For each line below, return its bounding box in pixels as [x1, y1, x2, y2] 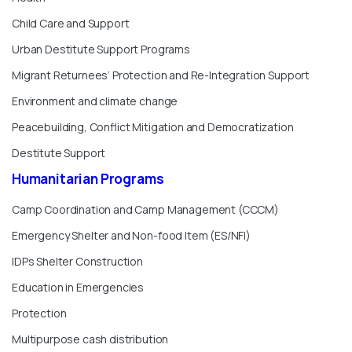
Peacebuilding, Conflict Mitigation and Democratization [12, 119, 294, 135]
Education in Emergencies [12, 280, 145, 295]
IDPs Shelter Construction [12, 254, 143, 269]
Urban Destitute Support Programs [12, 42, 190, 57]
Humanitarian [12, 170, 98, 189]
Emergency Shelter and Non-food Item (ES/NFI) [12, 228, 251, 244]
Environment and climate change [12, 93, 178, 109]
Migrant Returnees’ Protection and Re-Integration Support [12, 68, 310, 83]
